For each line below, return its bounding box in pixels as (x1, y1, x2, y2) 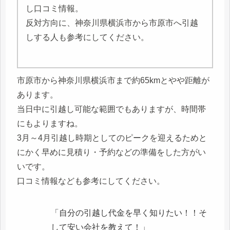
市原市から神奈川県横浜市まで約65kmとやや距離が (17, 76, 209, 85)
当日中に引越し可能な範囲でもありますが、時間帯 (17, 105, 206, 114)
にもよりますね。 (17, 119, 83, 128)
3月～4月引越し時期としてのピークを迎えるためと (17, 133, 207, 143)
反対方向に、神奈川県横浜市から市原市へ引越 (26, 18, 198, 28)
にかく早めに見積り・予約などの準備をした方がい (17, 148, 206, 157)
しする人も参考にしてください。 (26, 33, 149, 42)
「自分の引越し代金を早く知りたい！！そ (51, 208, 207, 217)
